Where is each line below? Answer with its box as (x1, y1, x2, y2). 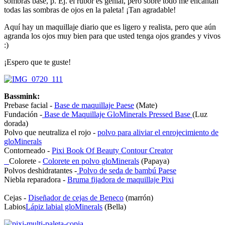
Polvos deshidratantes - (4, 166, 77, 175)
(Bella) (102, 202, 126, 211)
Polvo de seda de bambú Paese (77, 166, 176, 175)
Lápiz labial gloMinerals (26, 202, 102, 211)
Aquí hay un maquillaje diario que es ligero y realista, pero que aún (4, 22, 216, 31)
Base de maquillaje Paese (54, 100, 134, 109)
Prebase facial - (4, 100, 54, 109)
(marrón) (124, 193, 153, 202)
